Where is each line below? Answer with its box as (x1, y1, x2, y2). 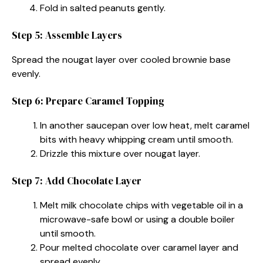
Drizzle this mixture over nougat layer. (40, 147, 200, 160)
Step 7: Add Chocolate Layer (12, 173, 141, 188)
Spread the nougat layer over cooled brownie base (12, 53, 231, 66)
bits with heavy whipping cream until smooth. (40, 133, 233, 146)
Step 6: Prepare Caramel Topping (12, 93, 164, 108)
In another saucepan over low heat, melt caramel (40, 119, 249, 131)
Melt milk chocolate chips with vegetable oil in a (40, 198, 243, 211)
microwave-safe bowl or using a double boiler (40, 213, 235, 225)
